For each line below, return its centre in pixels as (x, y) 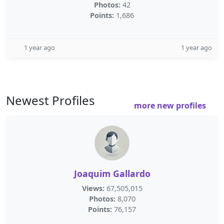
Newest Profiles (50, 100)
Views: (93, 188)
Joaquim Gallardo (112, 173)
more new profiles (171, 105)
